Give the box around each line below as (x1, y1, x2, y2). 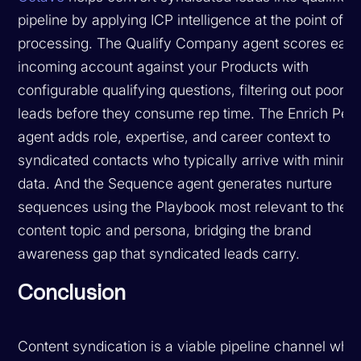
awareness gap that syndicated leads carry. (18, 244, 301, 262)
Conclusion (18, 282, 127, 304)
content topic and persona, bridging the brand (18, 221, 312, 239)
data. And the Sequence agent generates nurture (18, 174, 333, 192)
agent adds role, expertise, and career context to (18, 127, 331, 145)
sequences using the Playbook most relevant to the (18, 197, 348, 215)
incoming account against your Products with (18, 57, 309, 75)
